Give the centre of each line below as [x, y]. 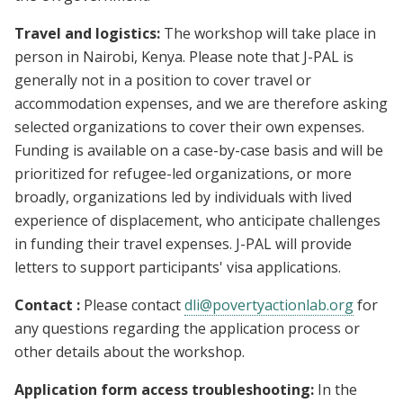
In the [337, 390]
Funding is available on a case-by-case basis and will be [199, 151]
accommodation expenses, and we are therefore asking [201, 104]
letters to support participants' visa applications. [183, 268]
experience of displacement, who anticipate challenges [197, 221]
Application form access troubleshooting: [166, 390]
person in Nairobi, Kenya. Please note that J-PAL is [184, 57]
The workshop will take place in [270, 34]
